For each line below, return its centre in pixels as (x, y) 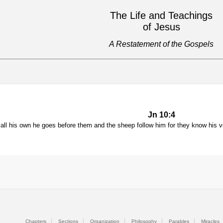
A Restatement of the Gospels (161, 44)
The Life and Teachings (161, 15)
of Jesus (161, 27)
